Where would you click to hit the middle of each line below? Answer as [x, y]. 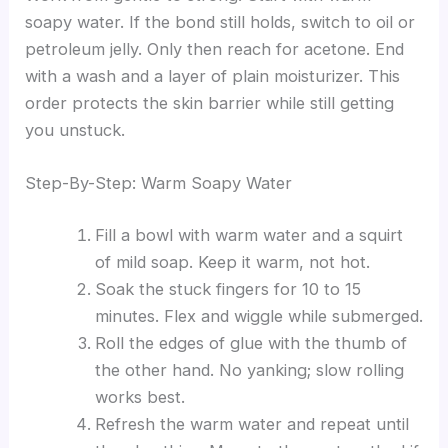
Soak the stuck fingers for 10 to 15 [227, 288]
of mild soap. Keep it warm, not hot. [232, 261]
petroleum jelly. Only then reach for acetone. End [215, 49]
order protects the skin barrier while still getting [210, 103]
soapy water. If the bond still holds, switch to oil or [220, 22]
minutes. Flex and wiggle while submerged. [258, 315]
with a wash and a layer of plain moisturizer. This [213, 76]
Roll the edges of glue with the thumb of [250, 342]
